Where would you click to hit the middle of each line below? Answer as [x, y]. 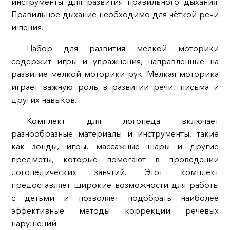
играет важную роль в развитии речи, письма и [115, 87]
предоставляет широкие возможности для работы [115, 185]
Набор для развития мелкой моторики [123, 49]
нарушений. [34, 224]
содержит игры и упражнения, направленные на [115, 61]
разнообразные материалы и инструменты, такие [115, 134]
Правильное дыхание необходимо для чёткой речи [115, 15]
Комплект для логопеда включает [123, 121]
